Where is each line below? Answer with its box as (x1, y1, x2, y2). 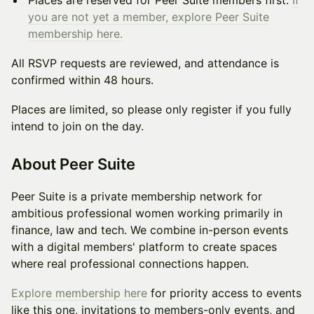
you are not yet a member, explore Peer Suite (28, 10, 269, 24)
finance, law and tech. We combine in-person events (11, 223, 288, 237)
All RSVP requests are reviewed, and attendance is (11, 56, 279, 70)
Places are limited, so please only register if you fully (11, 102, 292, 116)
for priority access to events (147, 286, 301, 300)
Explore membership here (11, 286, 147, 300)
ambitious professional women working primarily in (11, 206, 282, 220)
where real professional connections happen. (11, 257, 249, 271)
